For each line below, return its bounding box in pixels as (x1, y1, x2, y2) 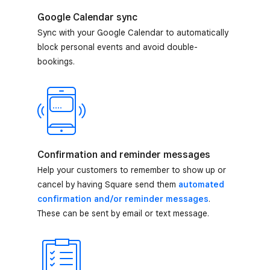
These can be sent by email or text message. (37, 209, 209, 218)
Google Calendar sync (37, 11, 137, 23)
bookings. (37, 57, 75, 66)
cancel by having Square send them (37, 180, 178, 189)
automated (178, 180, 224, 189)
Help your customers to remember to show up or (37, 165, 226, 175)
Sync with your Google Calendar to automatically (37, 28, 228, 37)
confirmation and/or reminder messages (37, 194, 209, 204)
